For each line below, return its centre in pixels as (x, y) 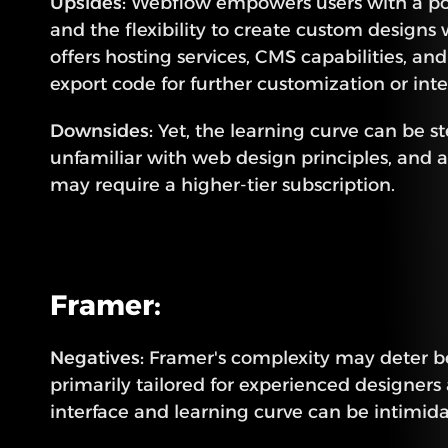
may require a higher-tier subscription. (222, 185)
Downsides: (101, 131)
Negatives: (97, 358)
